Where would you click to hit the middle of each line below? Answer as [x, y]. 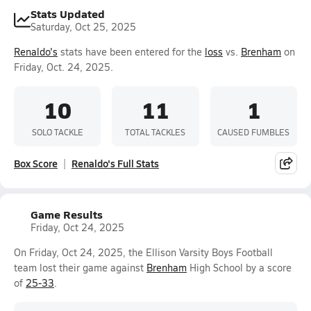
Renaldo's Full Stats [115, 163]
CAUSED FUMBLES [254, 132]
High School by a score [239, 268]
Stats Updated [68, 14]
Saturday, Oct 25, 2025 [83, 27]
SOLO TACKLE [57, 132]
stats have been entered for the [131, 52]
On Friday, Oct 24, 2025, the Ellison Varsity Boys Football [143, 252]
